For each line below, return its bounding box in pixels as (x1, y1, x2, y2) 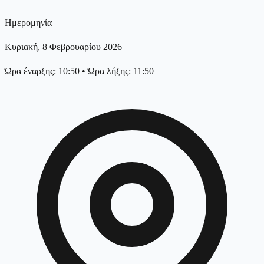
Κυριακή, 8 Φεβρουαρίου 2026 (5, 41, 122, 52)
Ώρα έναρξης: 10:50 (5, 65, 80, 76)
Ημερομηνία (5, 17, 52, 28)
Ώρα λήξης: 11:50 (88, 65, 154, 76)
